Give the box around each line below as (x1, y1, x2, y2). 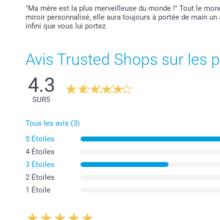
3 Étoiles (26, 160, 55, 169)
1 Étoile (26, 185, 51, 194)
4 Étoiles (26, 147, 55, 156)
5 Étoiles (26, 134, 55, 143)
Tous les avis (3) (26, 118, 80, 128)
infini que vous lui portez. (26, 21, 108, 30)
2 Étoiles (26, 172, 55, 182)
